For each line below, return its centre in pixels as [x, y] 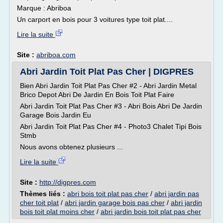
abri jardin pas [177, 194]
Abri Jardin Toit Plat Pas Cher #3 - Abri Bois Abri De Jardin [111, 106]
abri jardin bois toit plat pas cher [151, 212]
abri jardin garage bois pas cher [115, 203]
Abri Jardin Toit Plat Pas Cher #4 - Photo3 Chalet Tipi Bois [111, 126]
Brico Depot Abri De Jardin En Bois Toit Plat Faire [97, 95]
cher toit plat [39, 203]
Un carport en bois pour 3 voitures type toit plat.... [95, 19]
